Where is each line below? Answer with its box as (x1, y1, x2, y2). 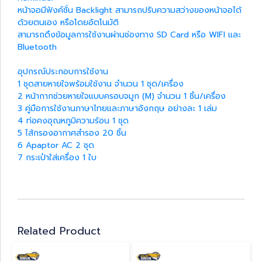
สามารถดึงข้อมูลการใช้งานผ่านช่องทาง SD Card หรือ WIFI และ (18, 28, 241, 41)
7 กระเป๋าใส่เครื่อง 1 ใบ (18, 151, 96, 164)
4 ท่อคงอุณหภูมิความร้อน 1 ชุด (18, 114, 129, 127)
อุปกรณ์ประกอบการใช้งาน (18, 65, 108, 78)
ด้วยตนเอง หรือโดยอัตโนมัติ (18, 16, 119, 29)
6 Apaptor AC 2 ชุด (18, 139, 94, 151)
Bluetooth (18, 40, 57, 53)
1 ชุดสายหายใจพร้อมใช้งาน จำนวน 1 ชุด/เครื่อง (18, 77, 184, 90)
